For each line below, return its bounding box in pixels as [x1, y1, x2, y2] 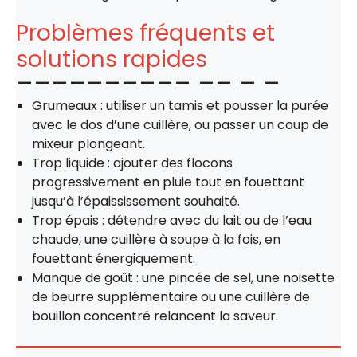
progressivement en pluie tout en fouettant [32, 172, 304, 191]
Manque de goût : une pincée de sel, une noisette [32, 268, 335, 287]
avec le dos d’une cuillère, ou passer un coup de [32, 115, 328, 134]
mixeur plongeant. [32, 134, 145, 153]
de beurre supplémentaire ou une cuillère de [32, 287, 310, 306]
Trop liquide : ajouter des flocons [32, 153, 233, 172]
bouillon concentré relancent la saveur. [32, 306, 278, 325]
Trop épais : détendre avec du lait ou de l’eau [32, 210, 312, 229]
